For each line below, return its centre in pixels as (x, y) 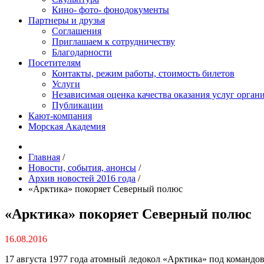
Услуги (66, 84)
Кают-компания (60, 116)
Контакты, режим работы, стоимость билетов (143, 73)
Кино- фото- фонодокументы (110, 10)
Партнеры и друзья (67, 20)
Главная (44, 157)
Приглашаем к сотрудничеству (113, 42)
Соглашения (77, 31)
